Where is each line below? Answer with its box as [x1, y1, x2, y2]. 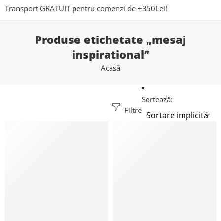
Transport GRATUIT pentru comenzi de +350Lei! [5, 4, 167, 13]
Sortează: [142, 95, 173, 105]
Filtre [122, 105, 142, 115]
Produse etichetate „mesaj [35, 32, 186, 47]
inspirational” [72, 47, 149, 62]
